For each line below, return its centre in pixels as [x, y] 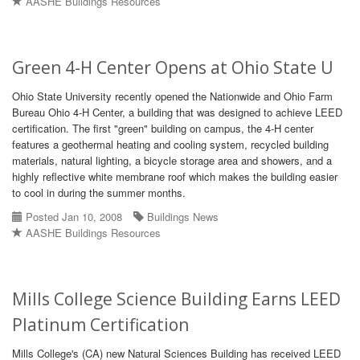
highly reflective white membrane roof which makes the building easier [175, 176]
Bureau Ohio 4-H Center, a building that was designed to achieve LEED [177, 112]
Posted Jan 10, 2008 [72, 217]
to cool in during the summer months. [99, 192]
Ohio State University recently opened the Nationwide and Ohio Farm [172, 96]
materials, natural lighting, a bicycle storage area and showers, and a [172, 160]
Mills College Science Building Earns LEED [176, 299]
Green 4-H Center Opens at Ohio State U [173, 67]
